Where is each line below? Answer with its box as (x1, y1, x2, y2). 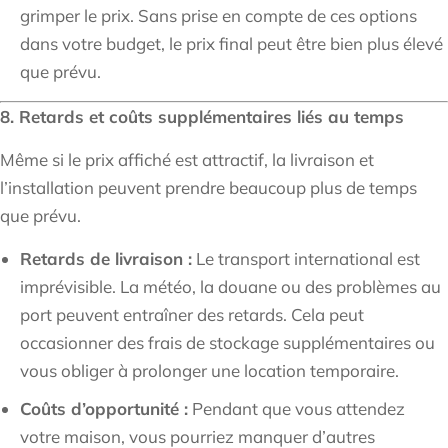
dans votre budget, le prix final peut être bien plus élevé (20, 33, 443, 55)
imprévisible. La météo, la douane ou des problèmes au (20, 276, 441, 298)
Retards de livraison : (20, 248, 192, 270)
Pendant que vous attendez (188, 398, 405, 420)
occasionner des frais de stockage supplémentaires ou (20, 332, 435, 354)
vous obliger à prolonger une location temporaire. (20, 360, 399, 382)
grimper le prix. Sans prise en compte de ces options (20, 5, 417, 27)
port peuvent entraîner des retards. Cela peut (20, 304, 364, 326)
